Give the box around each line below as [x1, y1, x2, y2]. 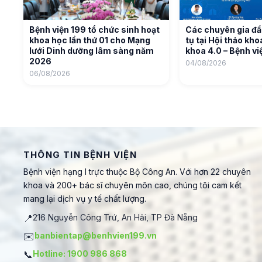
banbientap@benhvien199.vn [35, 230, 157, 240]
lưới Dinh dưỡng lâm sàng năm [29, 46, 154, 56]
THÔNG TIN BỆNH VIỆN [23, 149, 137, 160]
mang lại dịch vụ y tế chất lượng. [23, 194, 146, 204]
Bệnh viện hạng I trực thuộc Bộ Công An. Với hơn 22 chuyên [23, 167, 251, 177]
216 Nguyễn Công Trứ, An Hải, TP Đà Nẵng [33, 212, 198, 222]
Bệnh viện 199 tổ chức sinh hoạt [29, 25, 160, 35]
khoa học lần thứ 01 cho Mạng [29, 35, 150, 45]
